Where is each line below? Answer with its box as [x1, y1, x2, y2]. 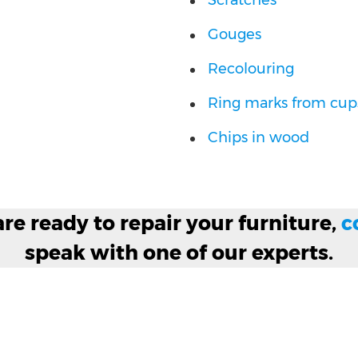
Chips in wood [208, 129, 309, 146]
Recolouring [208, 60, 294, 78]
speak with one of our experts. [25, 241, 333, 265]
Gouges [208, 26, 261, 43]
